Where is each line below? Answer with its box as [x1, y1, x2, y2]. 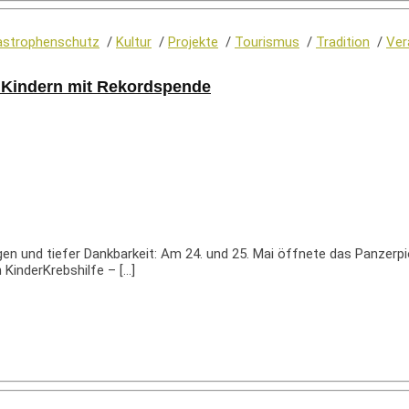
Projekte [168, 33, 218, 50]
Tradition [316, 33, 370, 50]
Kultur [116, 33, 152, 50]
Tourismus [235, 33, 299, 50]
